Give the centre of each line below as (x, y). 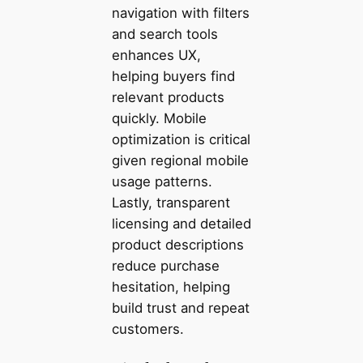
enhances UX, (156, 56)
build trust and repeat (180, 308)
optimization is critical (181, 140)
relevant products (168, 98)
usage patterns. (162, 182)
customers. (147, 329)
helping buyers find (173, 77)
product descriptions (177, 245)
